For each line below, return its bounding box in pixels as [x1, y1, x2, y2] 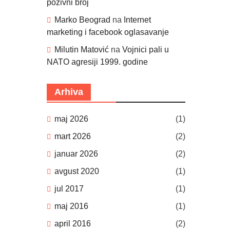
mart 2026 [54, 132, 91, 141]
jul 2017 [54, 184, 84, 193]
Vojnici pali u [122, 45, 169, 54]
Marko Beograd [54, 15, 110, 24]
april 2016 [54, 219, 91, 228]
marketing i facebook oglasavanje [47, 28, 169, 36]
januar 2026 [54, 149, 98, 158]
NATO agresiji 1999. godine [47, 57, 148, 66]
